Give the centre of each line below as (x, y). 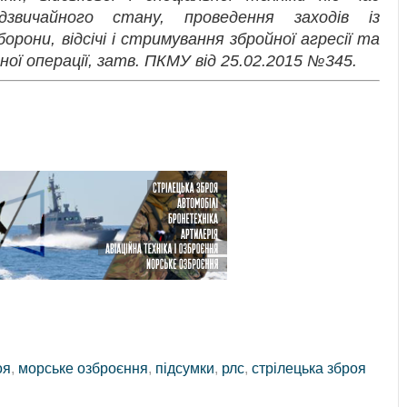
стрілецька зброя (309, 368)
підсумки (185, 368)
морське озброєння (83, 368)
